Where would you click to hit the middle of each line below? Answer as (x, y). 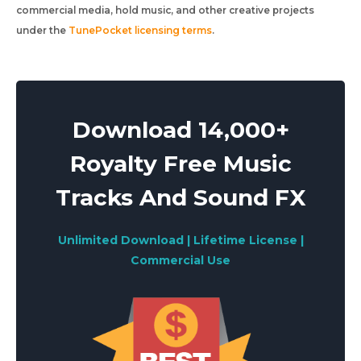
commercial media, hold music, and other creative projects (165, 10)
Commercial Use (180, 260)
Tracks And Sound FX (180, 197)
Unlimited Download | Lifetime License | (180, 240)
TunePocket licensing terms (140, 30)
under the (42, 30)
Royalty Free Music (180, 164)
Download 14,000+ (180, 130)
